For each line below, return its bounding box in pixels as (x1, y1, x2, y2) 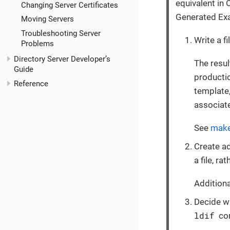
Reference (14, 79, 48, 88)
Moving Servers (21, 14, 74, 24)
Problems (21, 39, 54, 49)
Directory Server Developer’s (14, 54, 110, 64)
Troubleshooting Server (21, 29, 101, 39)
